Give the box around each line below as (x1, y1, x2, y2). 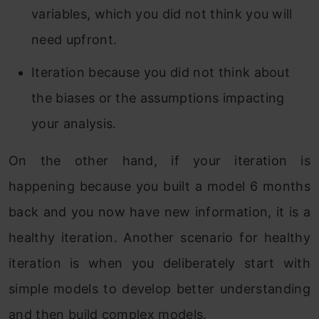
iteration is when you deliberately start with (9, 256, 310, 271)
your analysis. (31, 116, 117, 132)
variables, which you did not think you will (31, 6, 293, 22)
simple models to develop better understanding (9, 281, 310, 297)
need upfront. (31, 32, 117, 48)
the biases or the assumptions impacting (31, 90, 285, 106)
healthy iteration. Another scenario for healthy (9, 230, 310, 246)
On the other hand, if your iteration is (9, 153, 310, 169)
